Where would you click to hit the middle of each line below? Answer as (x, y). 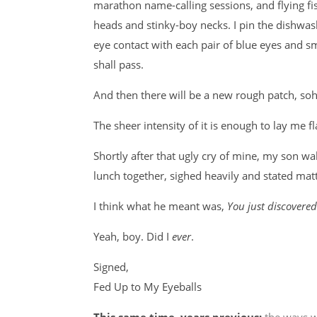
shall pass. (119, 64)
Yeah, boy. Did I (133, 236)
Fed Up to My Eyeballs (148, 287)
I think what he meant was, (160, 206)
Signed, (111, 267)
